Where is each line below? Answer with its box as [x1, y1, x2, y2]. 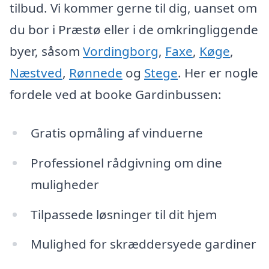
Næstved [10, 64, 62, 82]
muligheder [30, 175, 99, 193]
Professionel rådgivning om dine [30, 154, 222, 171]
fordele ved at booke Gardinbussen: [10, 86, 222, 103]
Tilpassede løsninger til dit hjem [30, 205, 217, 223]
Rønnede [69, 64, 122, 82]
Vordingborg [83, 43, 159, 60]
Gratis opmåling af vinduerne [30, 124, 203, 141]
